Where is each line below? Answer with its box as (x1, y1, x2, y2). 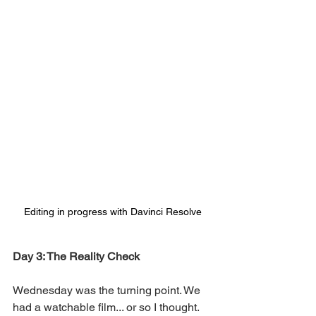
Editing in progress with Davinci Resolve (24, 206, 202, 218)
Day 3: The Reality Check (13, 250, 140, 264)
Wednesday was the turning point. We (13, 284, 203, 298)
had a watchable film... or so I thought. (13, 300, 202, 315)
